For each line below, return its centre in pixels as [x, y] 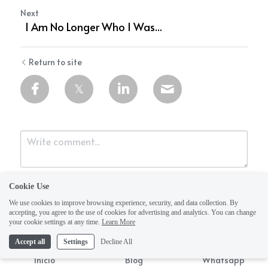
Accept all [30, 242]
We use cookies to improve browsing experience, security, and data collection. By [124, 203]
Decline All [116, 242]
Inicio [45, 260]
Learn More [118, 222]
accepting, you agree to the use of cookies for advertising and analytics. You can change [133, 212]
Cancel [102, 249]
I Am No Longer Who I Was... [94, 27]
